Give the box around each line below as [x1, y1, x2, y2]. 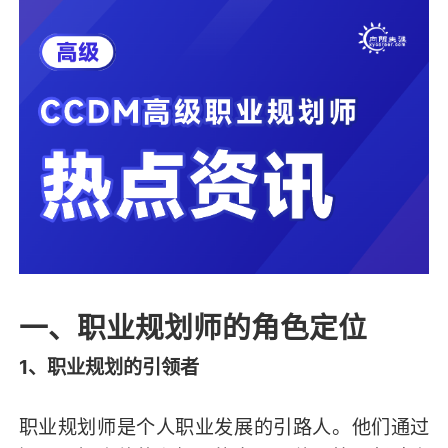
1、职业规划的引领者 [18, 355, 199, 380]
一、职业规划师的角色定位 [18, 310, 367, 346]
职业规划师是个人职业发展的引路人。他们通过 [18, 415, 430, 440]
